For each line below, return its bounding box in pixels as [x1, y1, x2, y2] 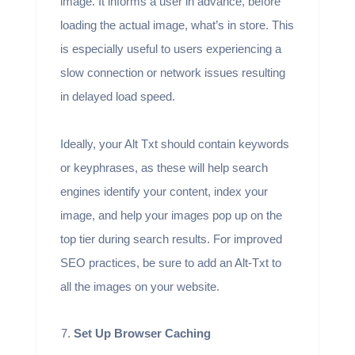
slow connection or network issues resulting [59, 65, 285, 79]
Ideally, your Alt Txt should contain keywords [59, 136, 289, 151]
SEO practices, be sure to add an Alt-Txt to [59, 255, 281, 269]
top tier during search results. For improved [59, 231, 282, 246]
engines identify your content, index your [59, 184, 268, 198]
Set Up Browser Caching [73, 326, 211, 340]
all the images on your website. [59, 279, 223, 293]
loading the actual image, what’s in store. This [59, 17, 294, 32]
